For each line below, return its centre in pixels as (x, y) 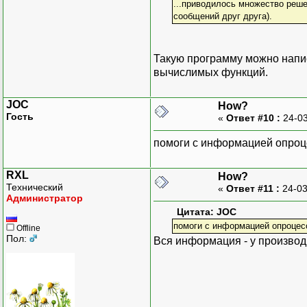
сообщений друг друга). (222, 16)
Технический (35, 187)
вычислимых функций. (211, 72)
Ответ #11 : (253, 188)
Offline (27, 228)
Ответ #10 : (253, 118)
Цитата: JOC (207, 212)
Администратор (45, 198)
